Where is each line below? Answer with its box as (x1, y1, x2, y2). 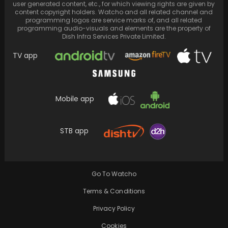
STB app (60, 126, 89, 136)
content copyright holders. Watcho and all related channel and (15, 8, 213, 17)
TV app (13, 50, 38, 61)
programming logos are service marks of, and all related (25, 16, 203, 25)
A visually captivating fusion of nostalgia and (27, 133, 198, 144)
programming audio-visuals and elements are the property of (17, 24, 211, 33)
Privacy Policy (93, 204, 135, 213)
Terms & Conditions (83, 187, 145, 196)
